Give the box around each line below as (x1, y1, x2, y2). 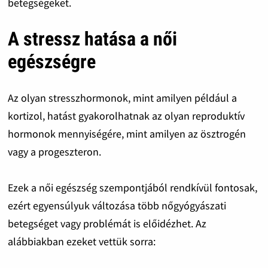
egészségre (7, 50, 96, 74)
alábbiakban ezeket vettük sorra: (7, 234, 156, 248)
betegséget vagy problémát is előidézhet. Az (7, 216, 206, 230)
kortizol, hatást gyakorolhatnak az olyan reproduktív (7, 108, 245, 123)
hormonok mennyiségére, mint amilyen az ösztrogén (7, 126, 246, 141)
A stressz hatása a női (7, 28, 177, 51)
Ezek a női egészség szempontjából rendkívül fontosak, (7, 180, 257, 194)
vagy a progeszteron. (7, 144, 101, 159)
